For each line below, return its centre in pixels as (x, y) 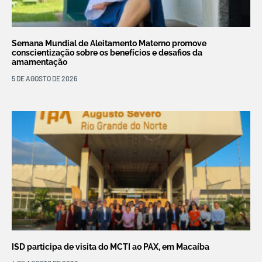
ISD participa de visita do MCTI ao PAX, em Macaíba (111, 247)
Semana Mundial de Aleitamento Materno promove (109, 44)
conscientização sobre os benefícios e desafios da (107, 53)
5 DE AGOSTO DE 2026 (44, 79)
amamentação (39, 62)
